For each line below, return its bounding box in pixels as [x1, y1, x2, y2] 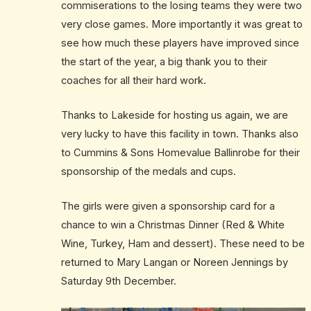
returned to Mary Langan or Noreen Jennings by [60, 256, 288, 269]
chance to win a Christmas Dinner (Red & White [60, 219, 285, 232]
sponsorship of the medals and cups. [60, 165, 239, 178]
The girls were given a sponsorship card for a [60, 200, 275, 213]
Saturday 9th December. [60, 275, 176, 288]
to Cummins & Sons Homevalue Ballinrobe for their [60, 146, 300, 159]
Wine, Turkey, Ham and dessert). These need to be [60, 237, 305, 251]
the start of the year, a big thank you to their [60, 55, 267, 68]
